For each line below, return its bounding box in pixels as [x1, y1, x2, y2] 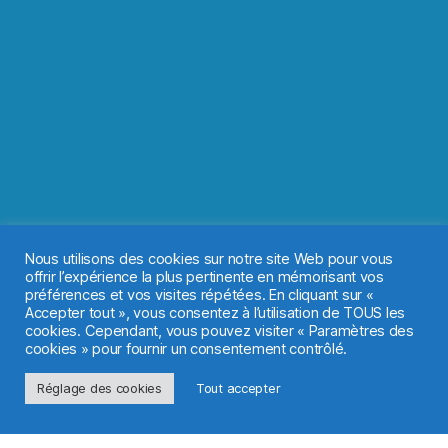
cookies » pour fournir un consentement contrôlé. [25, 340, 348, 358]
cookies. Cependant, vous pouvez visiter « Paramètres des [25, 322, 414, 340]
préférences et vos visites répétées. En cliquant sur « [25, 286, 374, 304]
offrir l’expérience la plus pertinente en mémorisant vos [25, 268, 384, 286]
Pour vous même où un [67, 405, 335, 443]
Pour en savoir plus [67, 387, 190, 404]
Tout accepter [195, 380, 281, 396]
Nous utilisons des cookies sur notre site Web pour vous [25, 250, 394, 268]
